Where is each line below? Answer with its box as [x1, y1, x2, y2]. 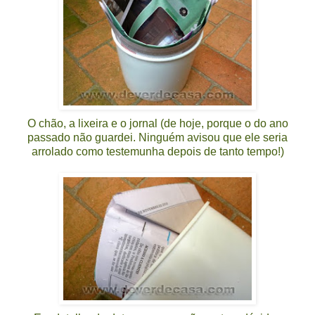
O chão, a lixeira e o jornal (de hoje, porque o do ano [27, 117, 288, 129]
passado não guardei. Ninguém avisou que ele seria [27, 131, 288, 143]
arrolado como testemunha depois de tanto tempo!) [31, 145, 284, 157]
